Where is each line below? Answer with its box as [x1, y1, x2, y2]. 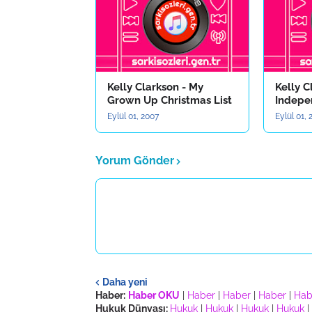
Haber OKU [128, 290, 180, 301]
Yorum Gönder [95, 154, 174, 167]
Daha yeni [102, 276, 148, 288]
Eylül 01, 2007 [107, 111, 159, 121]
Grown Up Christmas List [107, 94, 232, 107]
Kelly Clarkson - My [107, 81, 203, 93]
